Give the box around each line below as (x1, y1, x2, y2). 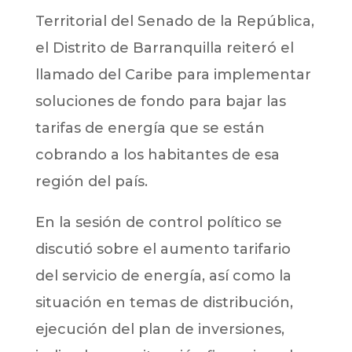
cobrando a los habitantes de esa (35, 146, 280, 164)
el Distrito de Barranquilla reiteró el (35, 39, 294, 57)
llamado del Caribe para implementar (35, 66, 311, 84)
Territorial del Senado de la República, (35, 13, 314, 31)
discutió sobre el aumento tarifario (35, 240, 291, 258)
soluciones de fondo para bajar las (35, 93, 286, 111)
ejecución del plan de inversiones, (35, 321, 284, 339)
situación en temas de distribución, (35, 294, 293, 312)
